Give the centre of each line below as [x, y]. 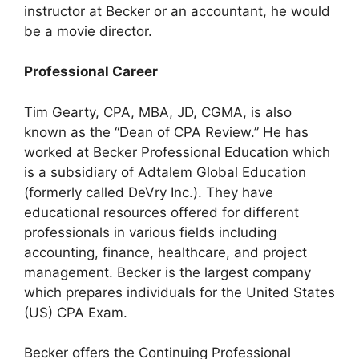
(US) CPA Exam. [78, 312]
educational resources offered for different [161, 212]
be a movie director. [91, 31]
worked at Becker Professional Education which [177, 152]
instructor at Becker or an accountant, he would [177, 11]
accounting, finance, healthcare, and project [165, 252]
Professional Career [91, 71]
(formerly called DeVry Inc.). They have [149, 192]
